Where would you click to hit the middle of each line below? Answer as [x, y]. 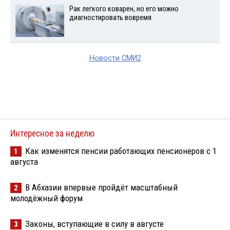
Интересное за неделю [52, 133]
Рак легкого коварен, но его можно [124, 9]
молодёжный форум [46, 198]
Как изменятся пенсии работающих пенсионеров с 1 [121, 151]
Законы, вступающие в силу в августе [94, 224]
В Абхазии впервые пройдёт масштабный [101, 187]
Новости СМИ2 [115, 58]
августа [24, 161]
